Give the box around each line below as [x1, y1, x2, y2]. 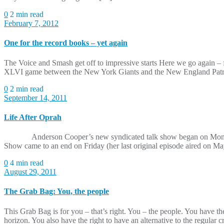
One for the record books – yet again [4, 38, 127, 47]
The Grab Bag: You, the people [4, 187, 109, 196]
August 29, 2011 [4, 167, 56, 176]
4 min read [10, 158, 43, 167]
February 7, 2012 [4, 19, 58, 28]
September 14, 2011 [4, 93, 67, 102]
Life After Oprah [4, 112, 61, 121]
